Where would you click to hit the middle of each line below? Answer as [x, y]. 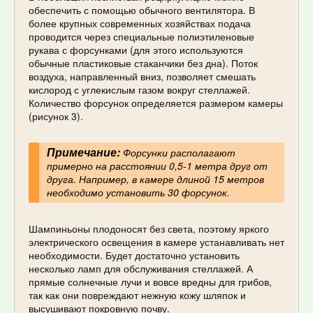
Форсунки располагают [177, 153]
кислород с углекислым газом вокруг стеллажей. [139, 89]
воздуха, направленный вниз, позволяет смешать [142, 76]
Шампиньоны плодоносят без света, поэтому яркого [149, 228]
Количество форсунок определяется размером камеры [156, 102]
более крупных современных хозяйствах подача [140, 23]
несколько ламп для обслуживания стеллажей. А [141, 268]
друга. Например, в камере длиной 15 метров [155, 179]
